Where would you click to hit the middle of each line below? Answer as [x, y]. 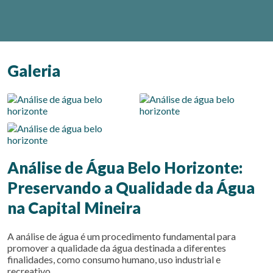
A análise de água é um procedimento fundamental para [122, 236]
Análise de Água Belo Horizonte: [125, 168]
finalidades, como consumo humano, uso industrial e [114, 259]
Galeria [34, 71]
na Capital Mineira [74, 208]
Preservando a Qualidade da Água [131, 188]
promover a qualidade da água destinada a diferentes [117, 248]
